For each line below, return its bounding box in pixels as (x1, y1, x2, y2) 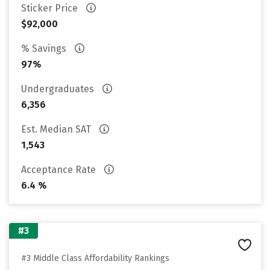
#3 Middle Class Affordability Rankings (21, 253, 169, 263)
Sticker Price (21, 2, 80, 14)
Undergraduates (21, 83, 96, 95)
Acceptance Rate (21, 164, 98, 175)
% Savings (21, 43, 69, 54)
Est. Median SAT (21, 124, 93, 135)
